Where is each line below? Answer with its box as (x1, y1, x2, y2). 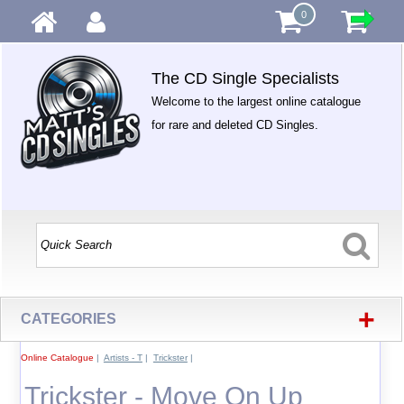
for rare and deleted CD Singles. (151, 118, 319, 132)
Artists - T (103, 353, 142, 363)
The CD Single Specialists (151, 69, 340, 87)
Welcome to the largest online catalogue (151, 95, 362, 108)
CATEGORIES (21, 311, 117, 326)
